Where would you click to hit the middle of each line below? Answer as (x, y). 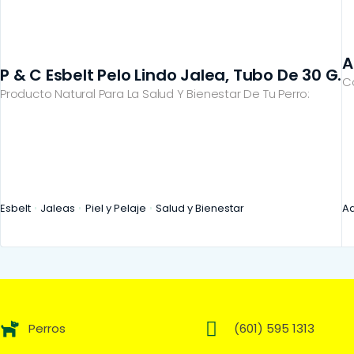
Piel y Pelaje (115, 208)
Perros (47, 328)
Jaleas (58, 208)
